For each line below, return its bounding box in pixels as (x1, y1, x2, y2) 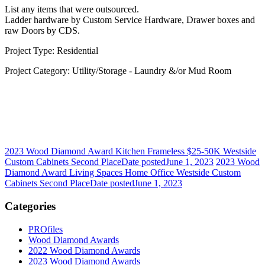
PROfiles (28, 224, 63, 234)
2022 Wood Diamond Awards (28, 245, 140, 256)
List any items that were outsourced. (5, 4, 139, 15)
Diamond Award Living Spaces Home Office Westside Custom (5, 167, 241, 178)
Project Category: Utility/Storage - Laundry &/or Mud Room (5, 66, 231, 76)
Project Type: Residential (5, 46, 98, 56)
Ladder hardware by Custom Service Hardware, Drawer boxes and (5, 15, 255, 25)
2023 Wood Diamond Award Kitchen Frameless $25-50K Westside (5, 146, 256, 157)
